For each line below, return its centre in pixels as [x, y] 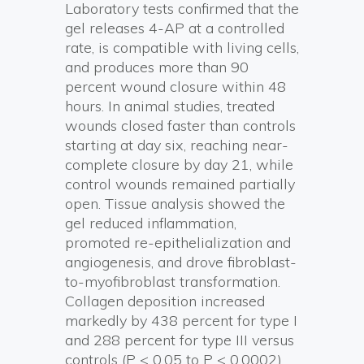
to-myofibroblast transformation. [173, 281]
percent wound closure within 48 [175, 86]
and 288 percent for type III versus [180, 340]
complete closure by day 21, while [179, 164]
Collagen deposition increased [165, 301]
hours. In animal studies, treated [170, 106]
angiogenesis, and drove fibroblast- [181, 262]
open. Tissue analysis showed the [175, 203]
